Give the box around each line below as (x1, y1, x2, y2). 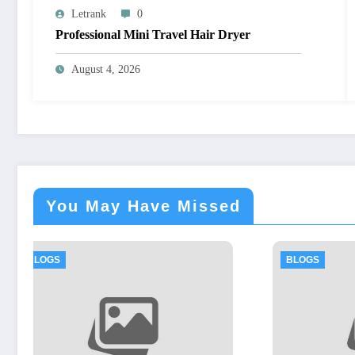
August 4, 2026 (71, 63, 140, 76)
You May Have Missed (46, 197, 241, 216)
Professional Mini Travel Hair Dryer (55, 28, 250, 42)
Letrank (71, 8, 106, 21)
